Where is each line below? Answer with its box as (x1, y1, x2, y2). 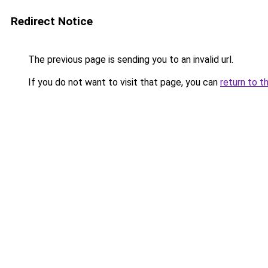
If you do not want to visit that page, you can (26, 77, 220, 88)
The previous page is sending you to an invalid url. (26, 54, 233, 65)
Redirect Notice (11, 14, 93, 28)
